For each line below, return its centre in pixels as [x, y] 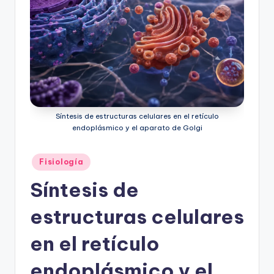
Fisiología [61, 162]
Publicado [48, 159]
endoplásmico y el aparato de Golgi [137, 128]
